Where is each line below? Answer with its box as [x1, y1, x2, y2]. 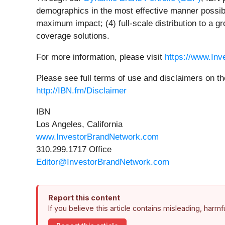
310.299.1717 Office [36, 145, 111, 155]
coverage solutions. [36, 31, 109, 41]
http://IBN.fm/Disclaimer [36, 86, 127, 96]
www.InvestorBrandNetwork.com [36, 132, 159, 142]
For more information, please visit [36, 52, 165, 62]
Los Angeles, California [36, 120, 123, 130]
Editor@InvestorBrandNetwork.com [36, 157, 169, 167]
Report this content [48, 193, 120, 202]
